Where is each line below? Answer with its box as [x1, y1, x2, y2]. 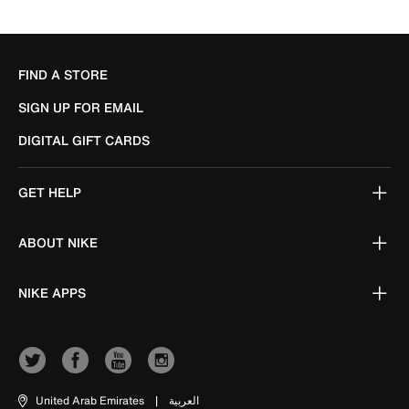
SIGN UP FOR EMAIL [18, 98, 143, 117]
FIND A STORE [18, 65, 108, 84]
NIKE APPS [18, 283, 86, 302]
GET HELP [18, 183, 81, 202]
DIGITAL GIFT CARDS [18, 131, 150, 150]
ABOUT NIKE [18, 233, 98, 252]
